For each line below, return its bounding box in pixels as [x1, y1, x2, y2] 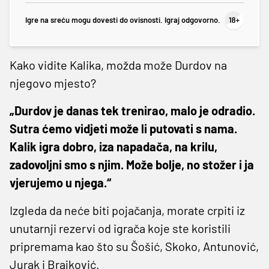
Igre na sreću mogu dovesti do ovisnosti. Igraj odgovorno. [25, 15, 220, 25]
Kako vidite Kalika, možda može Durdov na [10, 57, 227, 72]
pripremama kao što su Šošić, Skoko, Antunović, [10, 238, 259, 253]
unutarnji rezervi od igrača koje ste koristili [10, 220, 231, 235]
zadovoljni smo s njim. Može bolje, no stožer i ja [10, 157, 254, 172]
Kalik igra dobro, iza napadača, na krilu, [10, 139, 217, 154]
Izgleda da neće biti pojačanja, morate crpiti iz [10, 202, 245, 217]
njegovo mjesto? [10, 75, 96, 90]
